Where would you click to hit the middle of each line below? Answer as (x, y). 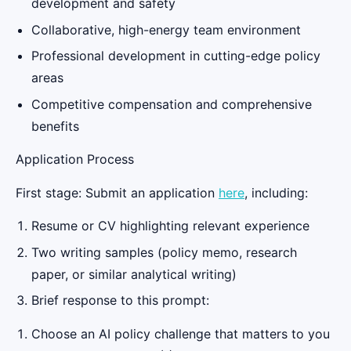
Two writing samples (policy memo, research (164, 252)
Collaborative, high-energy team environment (166, 29)
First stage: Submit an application (117, 192)
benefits (55, 126)
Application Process (75, 159)
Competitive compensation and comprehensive (172, 104)
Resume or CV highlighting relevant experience (170, 225)
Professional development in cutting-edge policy (176, 56)
